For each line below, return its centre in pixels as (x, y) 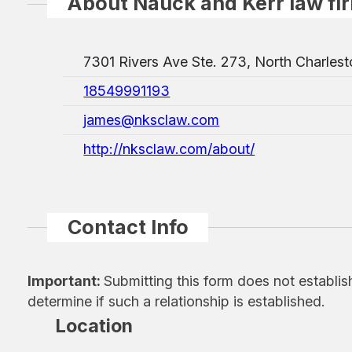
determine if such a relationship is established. (177, 302)
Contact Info (128, 227)
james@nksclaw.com (152, 119)
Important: (66, 281)
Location (92, 326)
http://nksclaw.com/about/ (169, 148)
